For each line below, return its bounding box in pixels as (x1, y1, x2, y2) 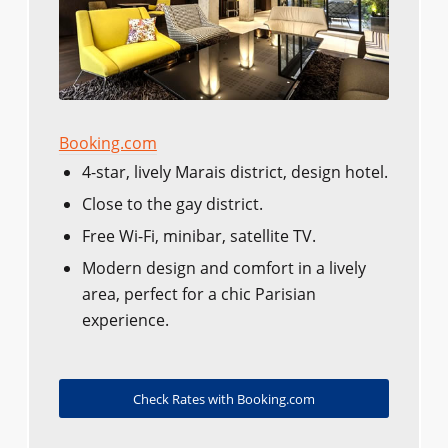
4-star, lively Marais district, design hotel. (81, 161, 388, 184)
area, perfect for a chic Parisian (81, 283, 316, 306)
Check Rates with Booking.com (132, 390, 315, 409)
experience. (81, 309, 169, 332)
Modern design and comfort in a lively (81, 257, 366, 280)
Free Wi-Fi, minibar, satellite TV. (81, 225, 316, 248)
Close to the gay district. (81, 193, 263, 216)
